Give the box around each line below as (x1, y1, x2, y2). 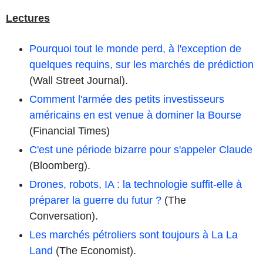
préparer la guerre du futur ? (29, 194, 161, 206)
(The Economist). (53, 244, 136, 257)
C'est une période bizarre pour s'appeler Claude (29, 143, 252, 156)
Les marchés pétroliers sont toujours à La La (29, 228, 238, 241)
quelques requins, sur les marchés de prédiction (29, 58, 254, 70)
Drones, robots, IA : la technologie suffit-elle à (29, 178, 242, 190)
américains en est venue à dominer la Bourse (29, 109, 241, 121)
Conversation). (29, 210, 98, 222)
